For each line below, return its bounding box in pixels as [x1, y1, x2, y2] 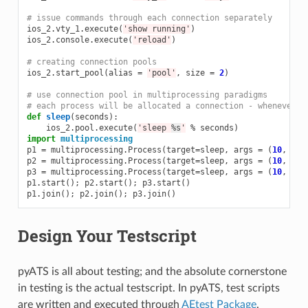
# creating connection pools [26, 56, 157, 67]
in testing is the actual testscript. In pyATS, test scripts [17, 282, 280, 294]
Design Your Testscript [17, 224, 197, 247]
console [55, 34, 89, 45]
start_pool [55, 67, 104, 78]
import [26, 133, 56, 144]
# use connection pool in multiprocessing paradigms [26, 89, 267, 100]
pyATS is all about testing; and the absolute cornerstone [17, 265, 287, 277]
